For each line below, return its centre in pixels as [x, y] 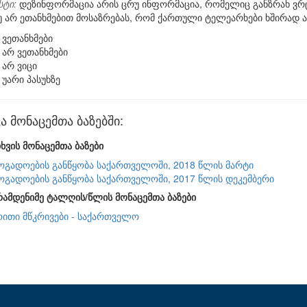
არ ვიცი [20, 65]
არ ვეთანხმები [35, 51]
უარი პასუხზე [31, 79]
